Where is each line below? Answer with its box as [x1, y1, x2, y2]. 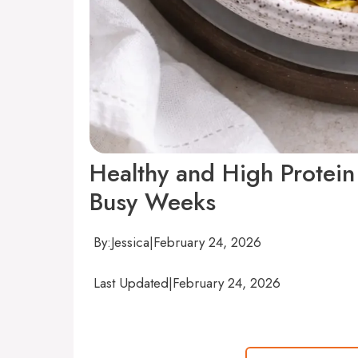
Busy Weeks [89, 185, 216, 219]
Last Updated [93, 272, 169, 292]
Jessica [111, 233, 149, 252]
